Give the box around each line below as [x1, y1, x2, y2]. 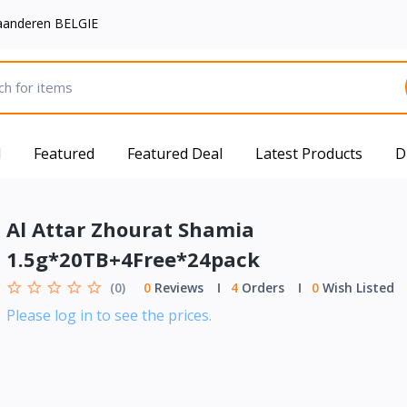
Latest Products [255, 143, 362, 164]
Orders [237, 278, 284, 296]
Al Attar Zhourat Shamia [5, 214, 254, 243]
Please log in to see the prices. [5, 304, 212, 325]
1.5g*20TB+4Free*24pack [5, 244, 260, 273]
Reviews [150, 278, 203, 296]
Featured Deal [127, 143, 223, 164]
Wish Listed [318, 278, 394, 296]
